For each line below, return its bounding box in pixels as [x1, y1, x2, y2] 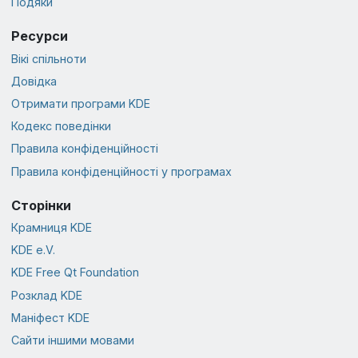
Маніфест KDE [10, 310, 89, 324]
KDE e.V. [10, 243, 55, 257]
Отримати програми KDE [10, 96, 150, 110]
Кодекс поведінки [10, 119, 111, 133]
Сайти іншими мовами [10, 333, 134, 348]
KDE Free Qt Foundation [10, 265, 139, 280]
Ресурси [10, 28, 68, 45]
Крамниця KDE [10, 221, 92, 235]
